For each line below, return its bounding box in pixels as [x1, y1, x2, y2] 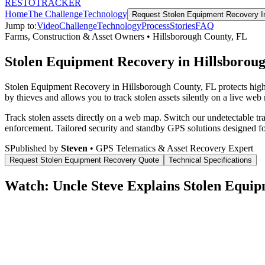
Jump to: [5, 21, 37, 31]
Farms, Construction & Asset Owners [5, 31, 144, 41]
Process [141, 21, 170, 31]
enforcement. [5, 122, 53, 133]
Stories [170, 21, 195, 31]
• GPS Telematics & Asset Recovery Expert [88, 143, 253, 153]
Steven [61, 143, 88, 153]
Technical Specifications [169, 155, 252, 164]
